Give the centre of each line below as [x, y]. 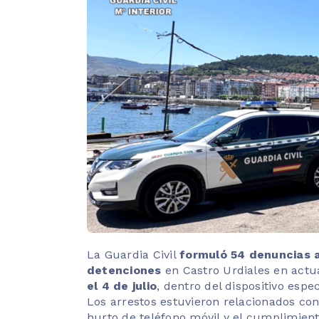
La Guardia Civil [134, 254]
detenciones [124, 270]
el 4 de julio [122, 286]
